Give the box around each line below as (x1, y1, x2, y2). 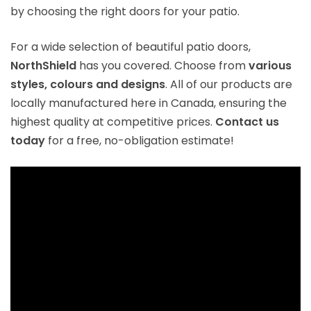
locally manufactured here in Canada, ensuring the (10, 95, 287, 111)
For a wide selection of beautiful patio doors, (10, 39, 251, 55)
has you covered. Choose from (76, 58, 249, 74)
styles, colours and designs (10, 76, 165, 92)
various (249, 58, 292, 74)
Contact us (215, 114, 279, 130)
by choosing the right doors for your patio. (10, 3, 239, 19)
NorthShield (10, 58, 76, 74)
